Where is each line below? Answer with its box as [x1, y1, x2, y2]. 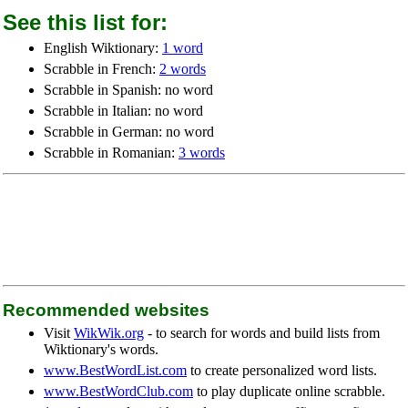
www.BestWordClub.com [44, 383, 193, 399]
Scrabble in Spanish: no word [44, 82, 213, 97]
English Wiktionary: [44, 40, 162, 56]
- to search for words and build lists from [144, 325, 380, 341]
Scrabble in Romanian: [44, 145, 178, 160]
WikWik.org [74, 325, 144, 341]
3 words [178, 145, 225, 160]
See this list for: [3, 10, 168, 35]
